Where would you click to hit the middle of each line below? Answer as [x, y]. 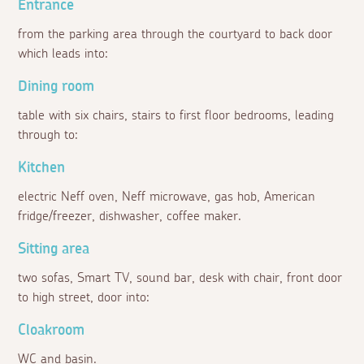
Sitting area [54, 250]
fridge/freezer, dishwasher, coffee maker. [130, 217]
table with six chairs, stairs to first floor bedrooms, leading [176, 116]
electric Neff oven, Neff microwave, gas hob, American [167, 197]
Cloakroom [52, 331]
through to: [48, 135]
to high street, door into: [84, 298]
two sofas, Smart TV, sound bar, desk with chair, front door [180, 278]
